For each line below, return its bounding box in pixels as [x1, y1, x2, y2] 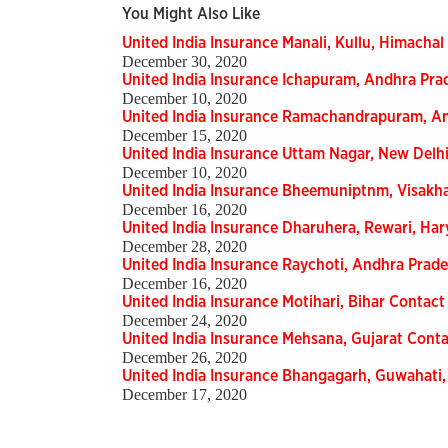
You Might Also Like [122, 6, 260, 23]
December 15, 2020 [122, 127, 247, 145]
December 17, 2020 [122, 386, 247, 404]
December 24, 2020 [122, 312, 247, 330]
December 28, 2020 [122, 238, 247, 256]
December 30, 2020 [122, 53, 247, 71]
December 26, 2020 [122, 349, 247, 367]
